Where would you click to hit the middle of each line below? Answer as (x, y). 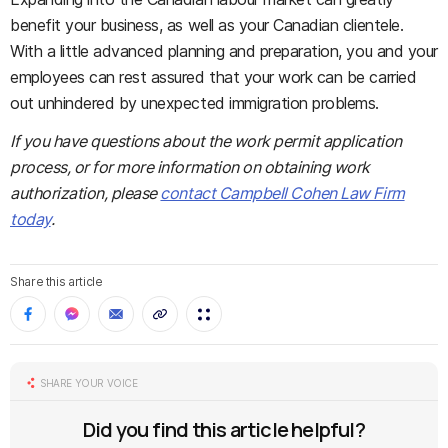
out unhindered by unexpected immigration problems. (194, 103)
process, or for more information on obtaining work (190, 167)
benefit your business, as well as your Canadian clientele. (207, 25)
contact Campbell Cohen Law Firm (282, 193)
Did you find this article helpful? (224, 429)
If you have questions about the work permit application (206, 141)
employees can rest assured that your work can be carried (213, 77)
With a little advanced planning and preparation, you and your (224, 51)
